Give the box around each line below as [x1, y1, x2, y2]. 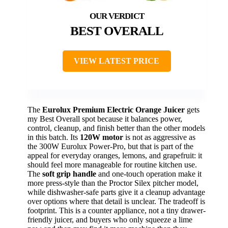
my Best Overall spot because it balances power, [27, 115, 182, 124]
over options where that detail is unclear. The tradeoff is [27, 197, 205, 206]
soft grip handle [42, 169, 96, 179]
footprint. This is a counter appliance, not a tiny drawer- [27, 206, 206, 215]
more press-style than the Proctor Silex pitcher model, [27, 179, 198, 188]
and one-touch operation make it [96, 169, 202, 179]
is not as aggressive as [123, 133, 195, 142]
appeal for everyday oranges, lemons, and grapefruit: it [27, 151, 202, 160]
